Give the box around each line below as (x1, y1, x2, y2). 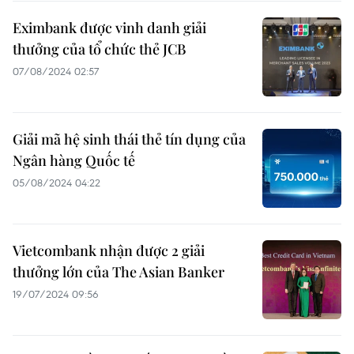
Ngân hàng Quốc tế (13, 151, 135, 170)
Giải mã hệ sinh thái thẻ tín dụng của (13, 130, 246, 149)
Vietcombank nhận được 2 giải (13, 241, 205, 260)
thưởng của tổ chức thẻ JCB (13, 40, 186, 58)
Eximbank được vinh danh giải (13, 18, 206, 37)
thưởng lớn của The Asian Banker (13, 262, 224, 281)
